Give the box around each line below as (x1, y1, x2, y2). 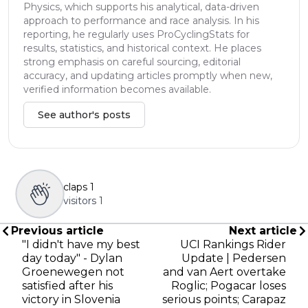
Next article (229, 224, 297, 238)
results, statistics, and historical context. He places (23, 42, 261, 55)
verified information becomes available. (23, 83, 211, 96)
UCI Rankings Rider (180, 238, 286, 252)
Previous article (11, 224, 104, 238)
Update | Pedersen (181, 252, 286, 265)
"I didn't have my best (22, 238, 140, 252)
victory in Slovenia (22, 293, 120, 307)
